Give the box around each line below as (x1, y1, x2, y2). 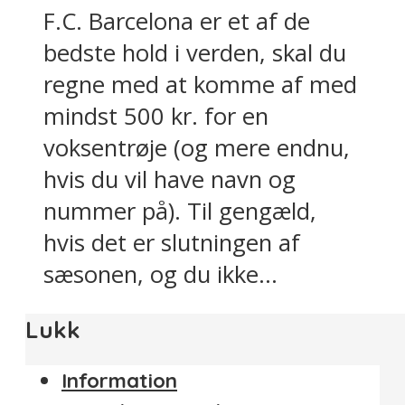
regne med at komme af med (43, 69, 357, 101)
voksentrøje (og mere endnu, (43, 132, 350, 165)
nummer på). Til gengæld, (43, 195, 316, 228)
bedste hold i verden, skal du (43, 37, 346, 70)
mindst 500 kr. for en (43, 100, 268, 133)
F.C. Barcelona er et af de (43, 5, 310, 38)
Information (61, 368, 177, 394)
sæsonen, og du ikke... (43, 259, 278, 291)
